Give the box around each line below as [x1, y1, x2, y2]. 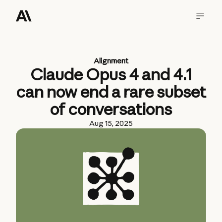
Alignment [94, 56, 128, 65]
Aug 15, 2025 [89, 118, 133, 128]
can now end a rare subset [16, 82, 206, 102]
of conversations [50, 99, 172, 119]
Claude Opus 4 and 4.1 [30, 64, 192, 84]
